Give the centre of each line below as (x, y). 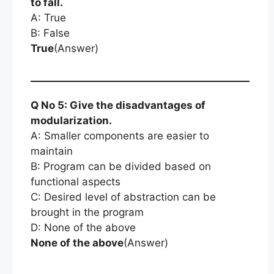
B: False (50, 33)
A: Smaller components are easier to (120, 135)
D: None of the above (83, 227)
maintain (52, 151)
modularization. (71, 120)
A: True (48, 18)
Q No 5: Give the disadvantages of (118, 105)
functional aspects (76, 181)
